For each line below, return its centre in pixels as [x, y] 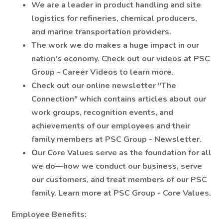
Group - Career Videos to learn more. [103, 72]
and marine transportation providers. [101, 32]
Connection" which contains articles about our [119, 99]
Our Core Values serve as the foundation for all [121, 153]
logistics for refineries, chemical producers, [114, 18]
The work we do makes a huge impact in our [115, 45]
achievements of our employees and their [111, 126]
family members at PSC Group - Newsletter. [116, 139]
